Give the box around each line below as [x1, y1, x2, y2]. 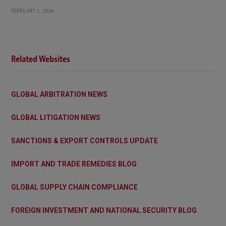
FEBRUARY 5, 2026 [11, 7, 54, 14]
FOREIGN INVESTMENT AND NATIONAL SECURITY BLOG [11, 206, 197, 214]
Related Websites [11, 53, 70, 65]
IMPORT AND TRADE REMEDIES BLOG [11, 159, 137, 168]
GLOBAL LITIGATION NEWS [11, 113, 100, 122]
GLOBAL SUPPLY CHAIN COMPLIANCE [11, 183, 138, 191]
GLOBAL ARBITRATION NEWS [11, 90, 107, 98]
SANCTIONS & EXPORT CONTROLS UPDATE [11, 136, 158, 145]
